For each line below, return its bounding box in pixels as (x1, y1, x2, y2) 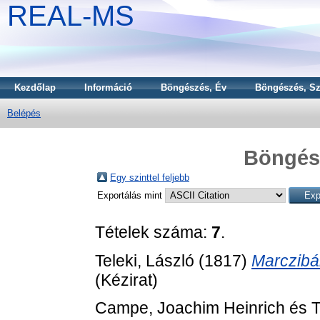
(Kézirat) (95, 270, 158, 289)
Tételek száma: (95, 222, 211, 241)
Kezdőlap (14, 82, 56, 93)
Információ (84, 82, 132, 93)
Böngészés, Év (161, 82, 226, 93)
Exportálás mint (97, 189, 165, 201)
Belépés (7, 108, 41, 119)
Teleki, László (95, 251, 194, 270)
